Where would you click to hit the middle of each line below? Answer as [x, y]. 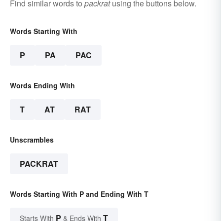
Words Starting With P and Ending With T [79, 194]
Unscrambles [32, 139]
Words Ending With [42, 85]
